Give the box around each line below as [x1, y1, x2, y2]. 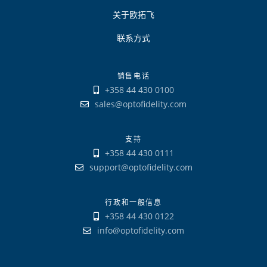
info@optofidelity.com [97, 225, 184, 236]
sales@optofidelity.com [95, 98, 187, 110]
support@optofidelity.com [89, 162, 193, 173]
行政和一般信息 [105, 197, 162, 207]
